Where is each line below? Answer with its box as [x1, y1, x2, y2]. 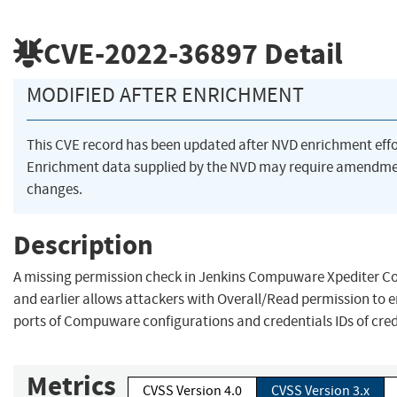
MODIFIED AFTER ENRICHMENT [27, 82, 304, 109]
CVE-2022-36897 [43, 33, 258, 74]
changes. [27, 180, 82, 199]
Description [13, 226, 153, 263]
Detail [258, 33, 343, 74]
